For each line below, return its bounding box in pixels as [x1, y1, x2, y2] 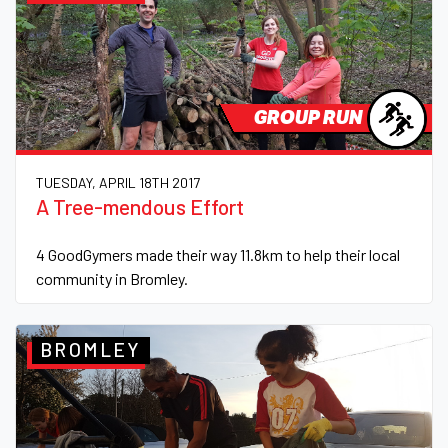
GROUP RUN [254, 104, 362, 130]
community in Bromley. [36, 268, 188, 288]
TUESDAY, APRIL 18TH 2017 [36, 173, 200, 191]
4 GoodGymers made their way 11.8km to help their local [36, 244, 400, 264]
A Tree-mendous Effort [36, 193, 244, 219]
